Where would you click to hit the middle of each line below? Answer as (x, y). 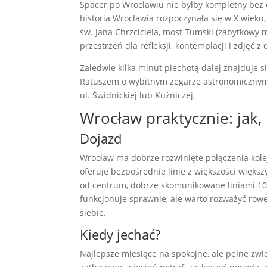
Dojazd (101, 139)
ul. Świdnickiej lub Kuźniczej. (138, 95)
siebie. (93, 213)
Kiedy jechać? (120, 235)
